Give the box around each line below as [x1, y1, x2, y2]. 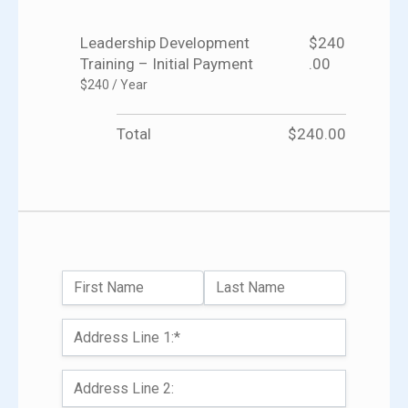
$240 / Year [80, 77, 148, 93]
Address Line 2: [74, 380, 174, 398]
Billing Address [61, 319, 168, 338]
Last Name [216, 279, 285, 297]
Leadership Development [80, 34, 250, 53]
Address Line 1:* [74, 329, 180, 347]
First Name [74, 279, 144, 297]
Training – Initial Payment [80, 55, 253, 74]
